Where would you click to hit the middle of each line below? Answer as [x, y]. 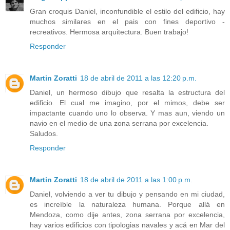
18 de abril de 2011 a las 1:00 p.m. [136, 179]
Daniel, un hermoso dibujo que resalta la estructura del [127, 92]
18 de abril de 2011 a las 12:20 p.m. [138, 78]
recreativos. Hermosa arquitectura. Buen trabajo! [109, 32]
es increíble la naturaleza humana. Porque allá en [127, 204]
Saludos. [44, 133]
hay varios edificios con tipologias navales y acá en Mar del [127, 225]
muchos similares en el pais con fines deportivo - [127, 21]
